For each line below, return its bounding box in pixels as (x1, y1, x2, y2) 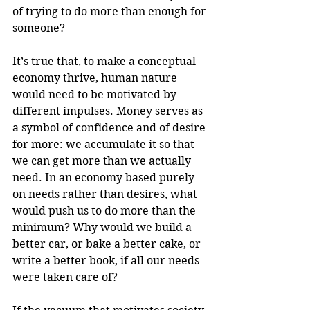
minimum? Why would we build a (12, 220, 194, 234)
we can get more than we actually (12, 154, 194, 167)
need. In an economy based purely (12, 170, 197, 184)
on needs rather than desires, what (12, 187, 200, 201)
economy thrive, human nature (12, 71, 180, 84)
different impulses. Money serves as (12, 104, 206, 118)
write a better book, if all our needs (12, 253, 202, 267)
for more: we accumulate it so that (12, 137, 197, 151)
